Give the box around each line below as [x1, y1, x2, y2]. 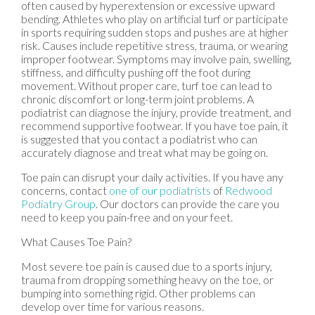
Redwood [225, 183, 272, 197]
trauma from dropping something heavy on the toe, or [21, 272, 274, 286]
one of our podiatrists [109, 183, 211, 197]
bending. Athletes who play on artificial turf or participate [21, 11, 288, 25]
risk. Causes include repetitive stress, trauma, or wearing [21, 38, 288, 52]
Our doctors [100, 196, 159, 210]
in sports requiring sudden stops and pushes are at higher [21, 25, 288, 39]
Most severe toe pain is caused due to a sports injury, [21, 259, 272, 273]
